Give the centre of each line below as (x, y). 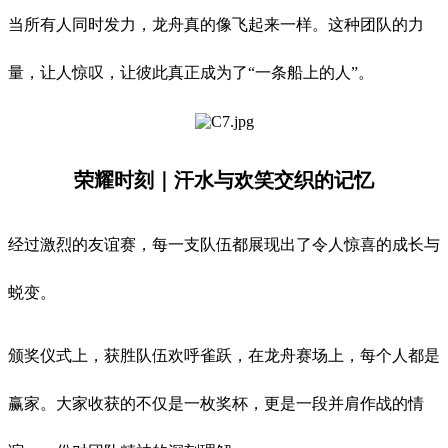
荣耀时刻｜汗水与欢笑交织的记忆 (224, 180)
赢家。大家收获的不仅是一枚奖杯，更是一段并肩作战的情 (216, 404)
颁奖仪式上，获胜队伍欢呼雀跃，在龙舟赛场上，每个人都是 (224, 356)
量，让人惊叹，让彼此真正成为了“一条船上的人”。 (191, 73)
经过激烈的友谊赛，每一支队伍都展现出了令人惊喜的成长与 (224, 245)
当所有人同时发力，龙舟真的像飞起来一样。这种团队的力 (216, 25)
